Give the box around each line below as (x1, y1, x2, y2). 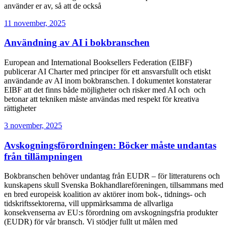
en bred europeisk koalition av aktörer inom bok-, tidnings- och (4, 190, 206, 199)
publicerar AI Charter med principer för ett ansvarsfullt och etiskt (4, 67, 211, 76)
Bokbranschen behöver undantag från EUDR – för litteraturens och (4, 172, 220, 181)
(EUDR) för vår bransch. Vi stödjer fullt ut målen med (4, 217, 178, 226)
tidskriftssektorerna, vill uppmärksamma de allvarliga (4, 199, 173, 208)
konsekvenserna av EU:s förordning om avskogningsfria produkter (4, 208, 218, 217)
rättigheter (4, 103, 36, 112)
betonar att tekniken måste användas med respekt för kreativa (4, 94, 199, 103)
